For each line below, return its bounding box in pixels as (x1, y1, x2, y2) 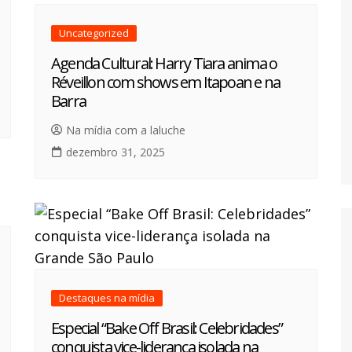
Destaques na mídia (59, 291, 155, 306)
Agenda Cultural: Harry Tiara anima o (51, 53, 277, 75)
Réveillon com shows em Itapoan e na (51, 71, 280, 93)
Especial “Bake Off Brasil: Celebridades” (51, 317, 282, 339)
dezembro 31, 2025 (66, 145, 165, 160)
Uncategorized (59, 26, 129, 41)
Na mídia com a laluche (66, 123, 185, 138)
